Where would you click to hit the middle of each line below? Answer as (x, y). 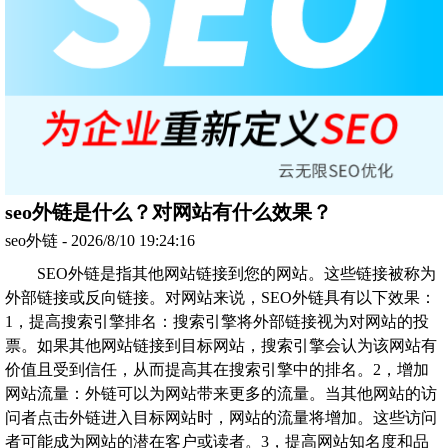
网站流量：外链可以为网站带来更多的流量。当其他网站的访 (221, 394)
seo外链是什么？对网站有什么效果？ (168, 212)
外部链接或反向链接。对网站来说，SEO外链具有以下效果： (220, 298)
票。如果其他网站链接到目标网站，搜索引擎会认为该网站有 (221, 346)
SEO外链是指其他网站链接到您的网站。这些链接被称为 (236, 274)
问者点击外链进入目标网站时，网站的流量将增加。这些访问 (221, 418)
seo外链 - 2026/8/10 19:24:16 (100, 241)
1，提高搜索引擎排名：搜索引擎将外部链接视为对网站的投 (217, 322)
